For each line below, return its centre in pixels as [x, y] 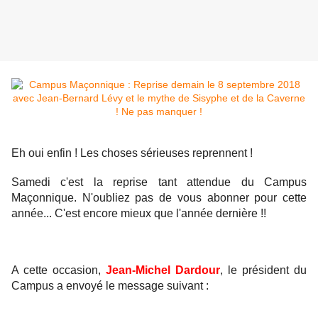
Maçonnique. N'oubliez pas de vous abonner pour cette [159, 198]
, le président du [263, 270]
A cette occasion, [59, 270]
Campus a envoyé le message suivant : [110, 286]
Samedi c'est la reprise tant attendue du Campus [159, 182]
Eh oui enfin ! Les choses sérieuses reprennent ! [132, 153]
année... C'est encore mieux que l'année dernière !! [139, 214]
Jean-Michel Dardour [163, 270]
